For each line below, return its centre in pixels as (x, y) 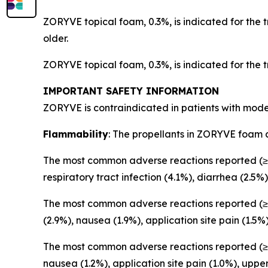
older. (57, 38)
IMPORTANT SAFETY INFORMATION (131, 91)
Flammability (76, 134)
